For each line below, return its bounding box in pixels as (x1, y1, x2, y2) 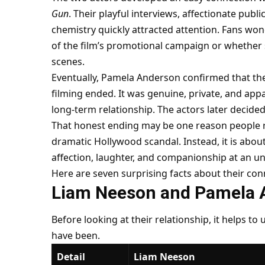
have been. (51, 229, 100, 243)
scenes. (51, 55, 85, 68)
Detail (56, 250, 85, 264)
